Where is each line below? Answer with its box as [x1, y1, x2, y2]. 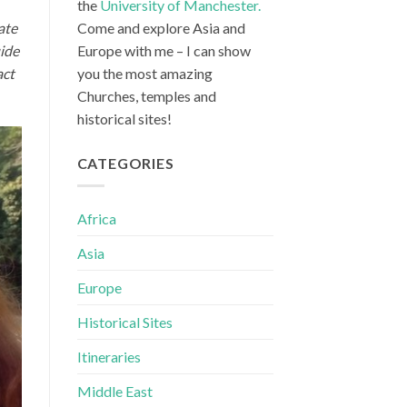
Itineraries [76, 348, 141, 365]
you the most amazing [76, 65, 213, 83]
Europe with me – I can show [76, 42, 251, 60]
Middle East [76, 382, 153, 400]
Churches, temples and [76, 87, 216, 105]
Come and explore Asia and [76, 19, 245, 37]
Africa [76, 210, 116, 227]
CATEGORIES [76, 154, 174, 173]
